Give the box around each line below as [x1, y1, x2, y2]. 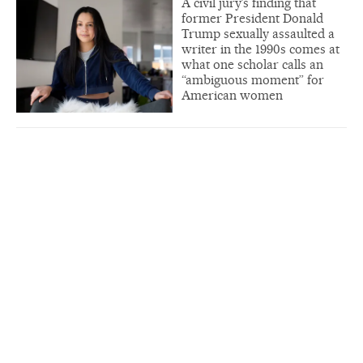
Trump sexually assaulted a [181, 25, 335, 41]
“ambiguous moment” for [181, 71, 324, 88]
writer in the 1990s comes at [181, 41, 340, 57]
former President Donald [181, 10, 323, 26]
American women [181, 87, 283, 103]
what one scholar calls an [181, 56, 323, 72]
